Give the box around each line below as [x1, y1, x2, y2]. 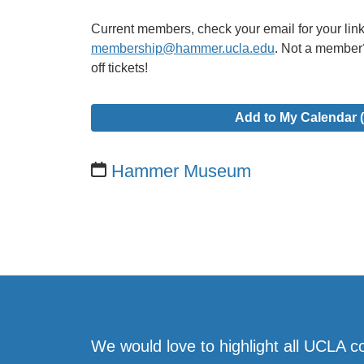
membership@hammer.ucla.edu [91, 41, 275, 55]
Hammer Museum [111, 161, 252, 182]
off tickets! [91, 60, 148, 75]
